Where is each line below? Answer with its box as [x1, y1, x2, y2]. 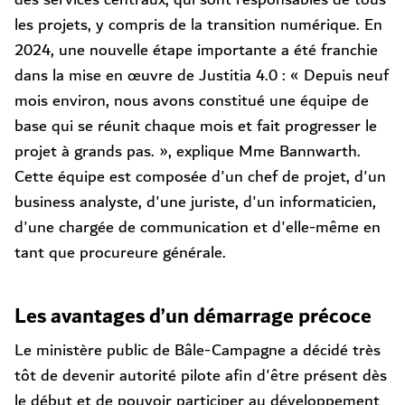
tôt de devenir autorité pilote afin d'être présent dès [14, 362, 387, 390]
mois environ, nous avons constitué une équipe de [14, 87, 369, 115]
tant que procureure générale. [14, 239, 226, 267]
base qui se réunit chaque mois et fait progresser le [14, 112, 377, 140]
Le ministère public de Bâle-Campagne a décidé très [14, 336, 381, 364]
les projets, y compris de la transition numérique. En [14, 11, 382, 39]
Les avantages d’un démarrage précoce [14, 298, 372, 334]
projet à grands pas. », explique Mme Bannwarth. [14, 137, 361, 165]
